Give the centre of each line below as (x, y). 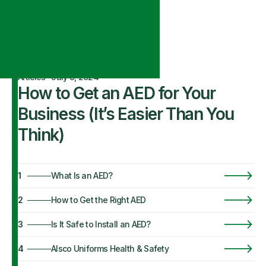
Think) (41, 135)
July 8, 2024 (75, 77)
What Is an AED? (82, 175)
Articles (32, 77)
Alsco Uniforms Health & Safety (110, 248)
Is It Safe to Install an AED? (101, 224)
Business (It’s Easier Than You (126, 114)
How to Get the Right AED (99, 200)
